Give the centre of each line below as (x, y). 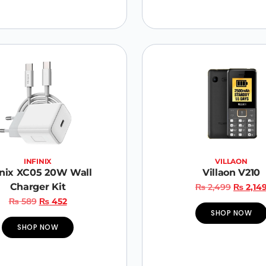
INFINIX (38, 161)
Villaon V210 (231, 172)
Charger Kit (38, 186)
